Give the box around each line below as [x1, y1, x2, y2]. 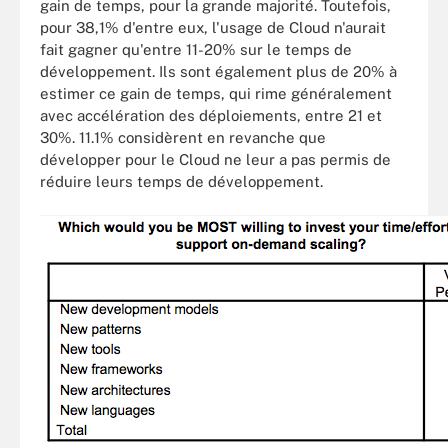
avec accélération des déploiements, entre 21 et [40, 106, 382, 124]
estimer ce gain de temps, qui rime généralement [40, 84, 392, 102]
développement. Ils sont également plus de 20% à [40, 62, 397, 80]
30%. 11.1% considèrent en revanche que [40, 128, 326, 146]
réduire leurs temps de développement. [40, 172, 323, 190]
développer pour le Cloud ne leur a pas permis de [40, 150, 391, 168]
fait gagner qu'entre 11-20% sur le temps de [40, 40, 352, 58]
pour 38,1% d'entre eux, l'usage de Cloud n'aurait [40, 18, 386, 36]
